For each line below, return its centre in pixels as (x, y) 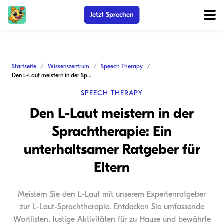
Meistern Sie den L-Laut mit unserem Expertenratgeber (112, 194)
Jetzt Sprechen (112, 15)
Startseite (24, 66)
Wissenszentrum (69, 66)
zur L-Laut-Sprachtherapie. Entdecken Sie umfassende (112, 207)
